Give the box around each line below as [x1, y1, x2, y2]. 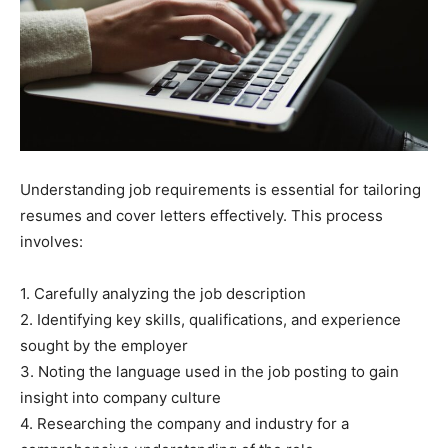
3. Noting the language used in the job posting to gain [20, 362, 399, 381]
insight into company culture [20, 388, 221, 407]
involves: [20, 232, 83, 251]
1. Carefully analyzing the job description [20, 284, 306, 303]
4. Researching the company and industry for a [20, 414, 349, 433]
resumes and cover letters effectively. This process [20, 206, 383, 225]
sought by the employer [20, 336, 188, 355]
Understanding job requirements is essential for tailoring [20, 180, 421, 199]
